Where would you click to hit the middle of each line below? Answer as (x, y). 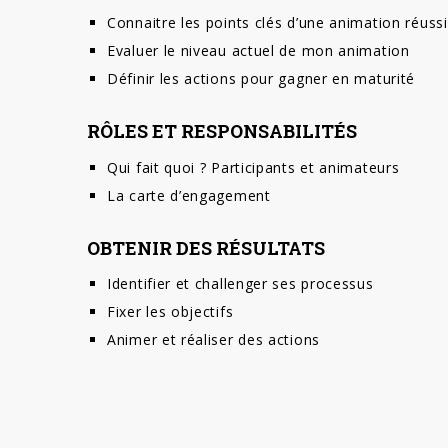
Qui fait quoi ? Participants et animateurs (253, 167)
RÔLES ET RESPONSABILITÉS (222, 131)
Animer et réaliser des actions (213, 340)
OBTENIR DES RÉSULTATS (206, 247)
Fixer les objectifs (170, 312)
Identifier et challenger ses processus (240, 284)
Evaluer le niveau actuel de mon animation (258, 51)
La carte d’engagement (189, 195)
